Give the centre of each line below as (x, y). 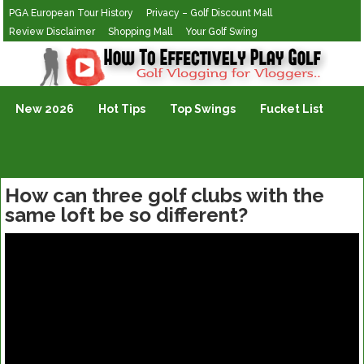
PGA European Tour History (71, 13)
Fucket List (292, 109)
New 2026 (45, 109)
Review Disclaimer (52, 32)
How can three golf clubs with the (165, 195)
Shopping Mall (141, 32)
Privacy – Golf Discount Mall (210, 13)
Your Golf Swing (222, 32)
